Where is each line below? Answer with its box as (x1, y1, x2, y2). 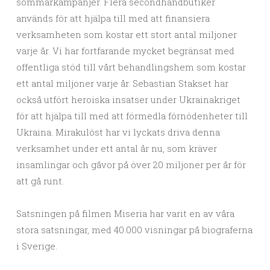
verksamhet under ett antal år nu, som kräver (16, 142, 217, 155)
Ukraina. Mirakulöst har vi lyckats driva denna (16, 126, 220, 139)
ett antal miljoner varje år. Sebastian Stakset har (16, 77, 228, 90)
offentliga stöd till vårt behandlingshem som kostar (16, 61, 246, 74)
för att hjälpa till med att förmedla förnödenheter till (16, 110, 248, 122)
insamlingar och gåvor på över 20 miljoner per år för (16, 159, 246, 171)
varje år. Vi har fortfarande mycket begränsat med (16, 45, 234, 57)
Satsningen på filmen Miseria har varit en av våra (16, 207, 234, 220)
